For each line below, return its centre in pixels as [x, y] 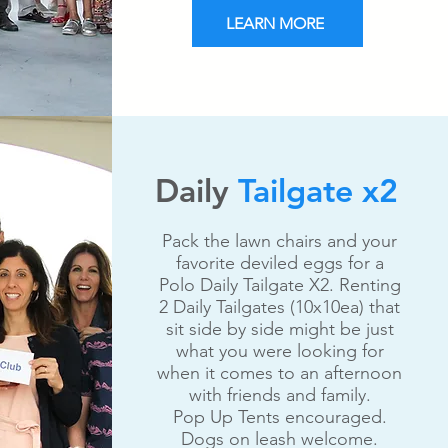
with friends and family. [279, 395]
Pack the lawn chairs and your [279, 241]
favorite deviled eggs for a [279, 263]
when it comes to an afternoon [279, 373]
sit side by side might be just [279, 329]
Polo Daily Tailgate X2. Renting [279, 285]
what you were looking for [279, 351]
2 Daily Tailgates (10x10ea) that [279, 307]
